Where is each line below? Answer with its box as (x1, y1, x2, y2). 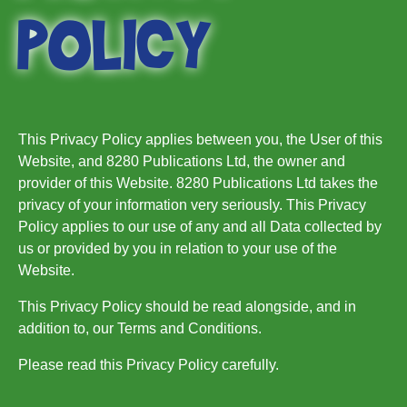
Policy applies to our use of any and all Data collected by (18, 219, 382, 234)
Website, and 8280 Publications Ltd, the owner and (18, 154, 345, 169)
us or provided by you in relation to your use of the (18, 241, 337, 256)
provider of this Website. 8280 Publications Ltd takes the (18, 175, 378, 191)
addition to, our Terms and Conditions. (18, 321, 262, 336)
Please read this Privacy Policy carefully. (18, 357, 279, 372)
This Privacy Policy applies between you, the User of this (18, 132, 382, 147)
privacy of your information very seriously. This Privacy (18, 197, 366, 213)
